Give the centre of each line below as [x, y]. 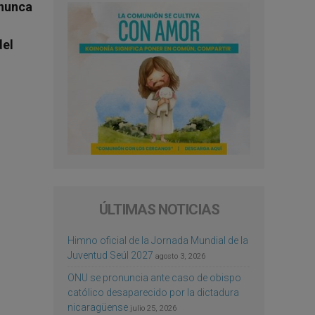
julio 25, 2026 [153, 308]
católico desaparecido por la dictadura [153, 292]
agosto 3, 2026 [180, 256]
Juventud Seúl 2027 [110, 255]
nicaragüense [98, 307]
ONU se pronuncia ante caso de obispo [154, 277]
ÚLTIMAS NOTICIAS [159, 209]
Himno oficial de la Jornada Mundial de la [158, 240]
